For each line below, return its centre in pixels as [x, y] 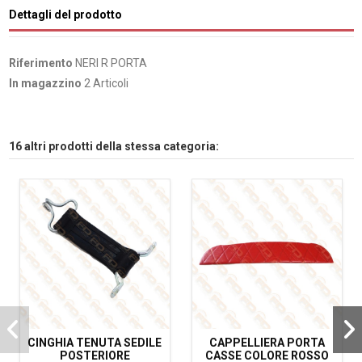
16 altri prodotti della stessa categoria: [114, 146]
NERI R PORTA [111, 63]
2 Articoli [106, 83]
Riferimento [40, 63]
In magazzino [45, 83]
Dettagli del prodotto [65, 15]
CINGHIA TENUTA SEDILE [95, 343]
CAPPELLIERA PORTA [267, 343]
